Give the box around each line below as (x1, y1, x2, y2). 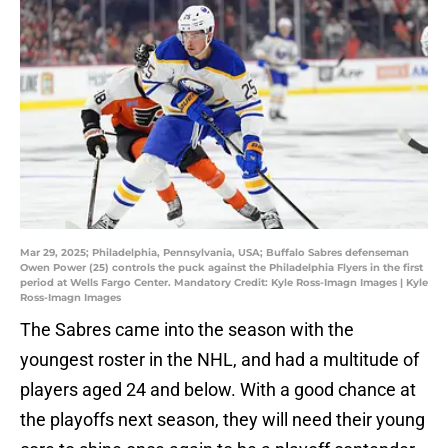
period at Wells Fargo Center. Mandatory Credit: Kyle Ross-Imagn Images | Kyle (20, 276, 428, 290)
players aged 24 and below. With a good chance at (20, 379, 416, 401)
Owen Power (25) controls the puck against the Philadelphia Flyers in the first (20, 261, 423, 275)
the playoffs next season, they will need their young (20, 409, 425, 431)
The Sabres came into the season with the (20, 319, 354, 341)
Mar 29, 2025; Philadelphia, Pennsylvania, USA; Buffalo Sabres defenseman (20, 246, 409, 260)
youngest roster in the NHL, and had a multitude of (20, 349, 419, 371)
